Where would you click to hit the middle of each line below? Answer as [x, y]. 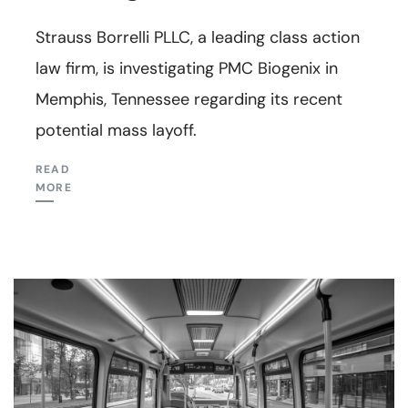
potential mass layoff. [116, 131]
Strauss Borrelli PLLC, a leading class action [198, 38]
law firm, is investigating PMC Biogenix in [187, 69]
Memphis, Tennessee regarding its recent [189, 100]
